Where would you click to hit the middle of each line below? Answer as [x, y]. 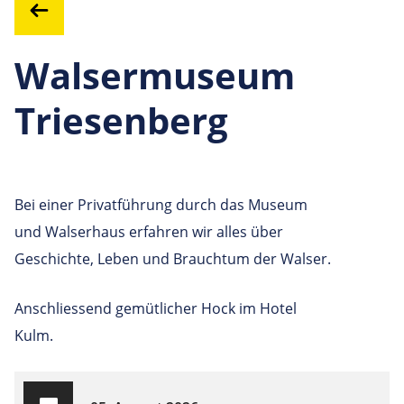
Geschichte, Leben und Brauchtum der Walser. [173, 258]
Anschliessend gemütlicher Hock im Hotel [156, 308]
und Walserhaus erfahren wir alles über [149, 231]
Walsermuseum [155, 75]
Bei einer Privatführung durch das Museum [161, 204]
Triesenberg [121, 120]
